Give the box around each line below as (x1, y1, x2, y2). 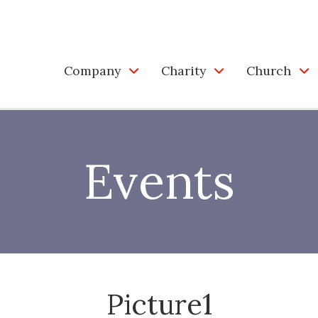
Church (246, 62, 291, 79)
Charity (161, 62, 206, 79)
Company (64, 62, 121, 79)
